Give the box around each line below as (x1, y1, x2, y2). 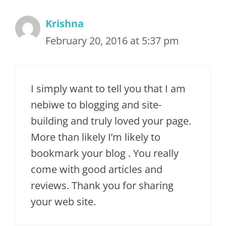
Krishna (45, 17, 84, 31)
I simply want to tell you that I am (31, 82, 186, 96)
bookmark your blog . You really (31, 146, 179, 160)
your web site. (31, 195, 96, 209)
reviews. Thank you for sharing (31, 179, 174, 193)
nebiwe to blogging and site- (31, 98, 161, 112)
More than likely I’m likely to (31, 130, 160, 144)
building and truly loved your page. (31, 114, 191, 128)
